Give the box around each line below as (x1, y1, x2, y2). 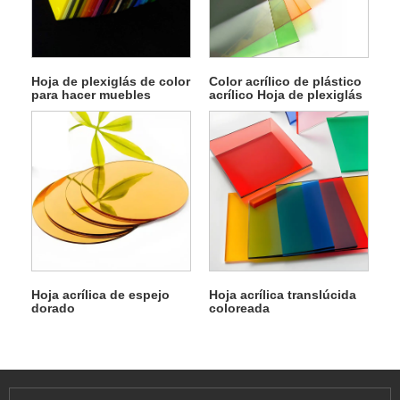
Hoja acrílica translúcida (208, 287, 356, 303)
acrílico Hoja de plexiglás (208, 87, 362, 103)
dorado (30, 301, 75, 316)
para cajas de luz (208, 101, 312, 116)
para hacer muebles (30, 87, 151, 103)
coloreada (208, 301, 270, 316)
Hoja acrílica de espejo (30, 287, 170, 303)
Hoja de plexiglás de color (30, 74, 190, 89)
